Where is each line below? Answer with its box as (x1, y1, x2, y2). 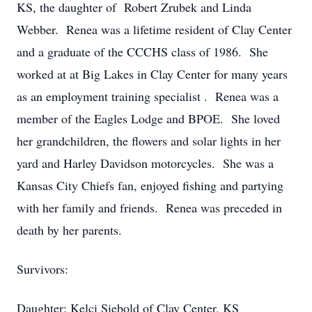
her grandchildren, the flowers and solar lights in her (17, 132, 281, 149)
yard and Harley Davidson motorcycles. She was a (17, 155, 274, 171)
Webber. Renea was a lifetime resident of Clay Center (17, 21, 292, 38)
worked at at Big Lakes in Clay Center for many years (17, 65, 288, 82)
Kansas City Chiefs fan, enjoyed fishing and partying (17, 177, 283, 194)
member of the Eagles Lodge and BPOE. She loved (17, 110, 280, 127)
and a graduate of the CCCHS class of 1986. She (17, 43, 268, 60)
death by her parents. (17, 221, 122, 238)
